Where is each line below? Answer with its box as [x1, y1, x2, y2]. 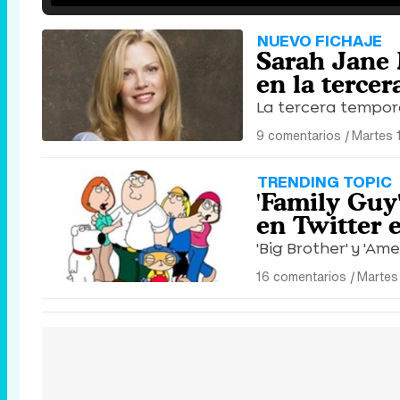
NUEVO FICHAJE [257, 29, 382, 52]
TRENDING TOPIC [257, 171, 392, 193]
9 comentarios [256, 126, 341, 145]
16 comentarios [256, 267, 346, 286]
